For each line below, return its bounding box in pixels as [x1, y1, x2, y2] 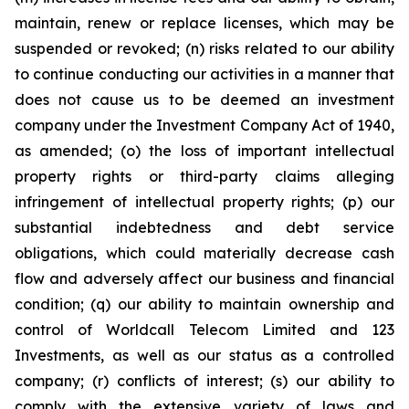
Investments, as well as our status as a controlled [15, 345, 394, 364]
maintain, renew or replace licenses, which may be [15, 13, 394, 32]
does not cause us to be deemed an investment [15, 89, 394, 109]
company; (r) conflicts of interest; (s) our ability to [15, 371, 394, 390]
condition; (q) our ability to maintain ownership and [15, 294, 394, 313]
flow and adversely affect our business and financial [15, 268, 394, 288]
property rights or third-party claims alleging [15, 166, 394, 185]
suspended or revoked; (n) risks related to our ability [15, 38, 394, 58]
